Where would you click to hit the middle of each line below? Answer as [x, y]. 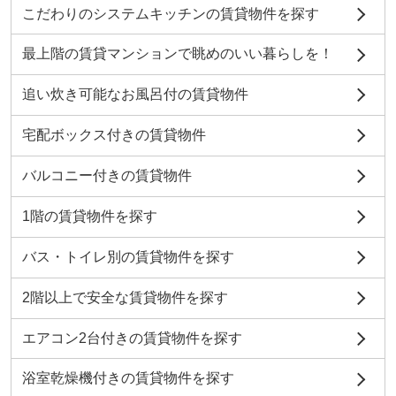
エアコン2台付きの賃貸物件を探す [132, 338]
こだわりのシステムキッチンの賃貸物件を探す [170, 13]
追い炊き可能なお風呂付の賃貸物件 [135, 95]
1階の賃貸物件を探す [89, 216]
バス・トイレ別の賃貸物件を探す [128, 256]
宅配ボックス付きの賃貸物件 [114, 135]
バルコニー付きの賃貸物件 [107, 176]
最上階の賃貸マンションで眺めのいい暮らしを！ [177, 54]
